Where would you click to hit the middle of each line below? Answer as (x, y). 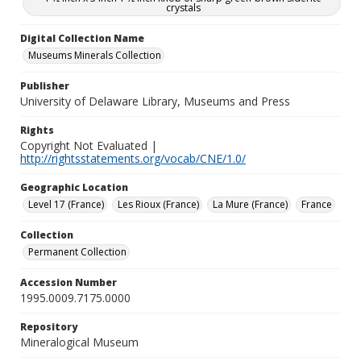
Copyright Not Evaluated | (89, 145)
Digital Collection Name (82, 38)
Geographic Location (74, 187)
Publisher (45, 86)
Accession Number (68, 282)
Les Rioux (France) (158, 204)
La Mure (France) (250, 204)
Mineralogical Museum (79, 342)
